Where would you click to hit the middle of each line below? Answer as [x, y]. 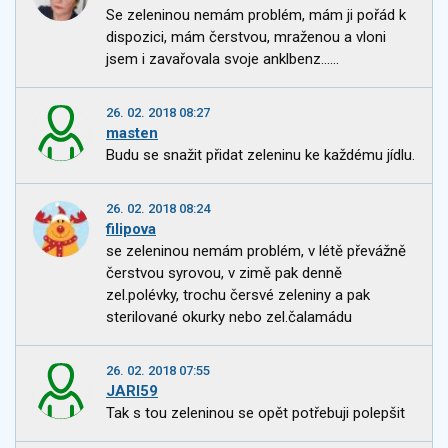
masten [132, 133]
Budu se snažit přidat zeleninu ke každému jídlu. [260, 155]
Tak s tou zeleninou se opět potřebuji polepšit [255, 413]
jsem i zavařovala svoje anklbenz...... [222, 59]
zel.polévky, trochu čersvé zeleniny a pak [238, 295]
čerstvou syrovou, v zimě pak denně [224, 273]
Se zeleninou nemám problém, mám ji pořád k [256, 15]
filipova [131, 229]
